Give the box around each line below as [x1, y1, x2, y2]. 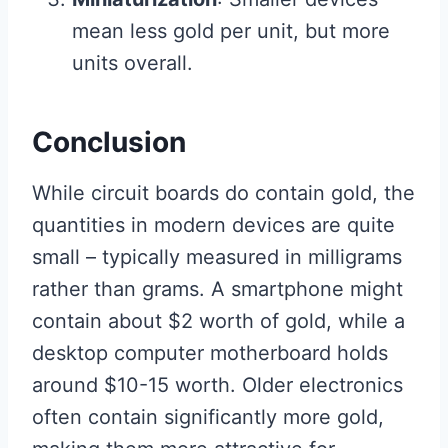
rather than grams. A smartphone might [32, 277, 403, 302]
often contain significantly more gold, [32, 405, 384, 430]
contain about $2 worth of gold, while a [32, 309, 405, 334]
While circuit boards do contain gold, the [32, 181, 415, 206]
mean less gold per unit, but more [72, 19, 390, 44]
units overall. [72, 51, 193, 76]
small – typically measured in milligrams [32, 245, 402, 270]
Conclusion [32, 125, 186, 160]
